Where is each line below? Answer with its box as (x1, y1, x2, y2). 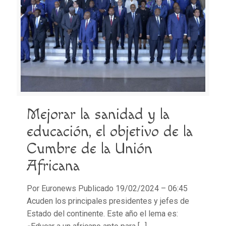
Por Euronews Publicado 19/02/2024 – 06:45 (27, 184, 188, 194)
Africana (27, 157, 80, 176)
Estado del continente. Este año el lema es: (27, 209, 178, 219)
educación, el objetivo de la (27, 123, 193, 141)
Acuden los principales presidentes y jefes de (27, 196, 189, 206)
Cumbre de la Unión (27, 140, 152, 158)
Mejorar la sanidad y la (27, 105, 169, 124)
